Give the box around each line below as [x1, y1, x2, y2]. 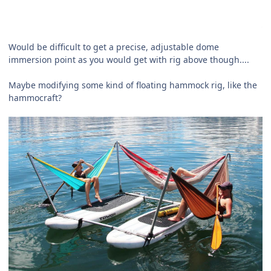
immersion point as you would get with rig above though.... [8, 53, 249, 65]
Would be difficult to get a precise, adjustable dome [8, 41, 219, 53]
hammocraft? [8, 91, 62, 103]
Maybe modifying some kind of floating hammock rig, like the [8, 79, 257, 91]
